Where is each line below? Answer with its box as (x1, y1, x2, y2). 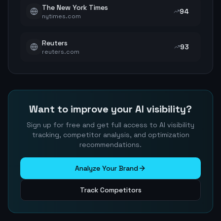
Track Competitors (79, 185, 142, 194)
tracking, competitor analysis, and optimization (32, 130, 189, 139)
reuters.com (42, 48, 79, 56)
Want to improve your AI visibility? (29, 103, 192, 115)
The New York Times (42, 3, 108, 12)
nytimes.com (42, 12, 81, 20)
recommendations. (79, 140, 142, 149)
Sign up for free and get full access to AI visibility (27, 120, 194, 129)
